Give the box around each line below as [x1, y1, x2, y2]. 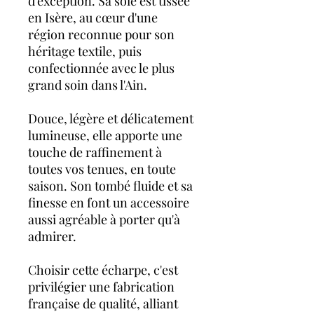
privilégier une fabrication [28, 278, 175, 295]
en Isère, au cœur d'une [28, 8, 158, 26]
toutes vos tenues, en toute [28, 160, 176, 177]
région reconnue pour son [28, 25, 175, 43]
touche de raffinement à [28, 143, 162, 161]
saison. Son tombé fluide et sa [28, 177, 193, 194]
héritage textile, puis [28, 42, 142, 60]
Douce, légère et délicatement [28, 109, 193, 127]
